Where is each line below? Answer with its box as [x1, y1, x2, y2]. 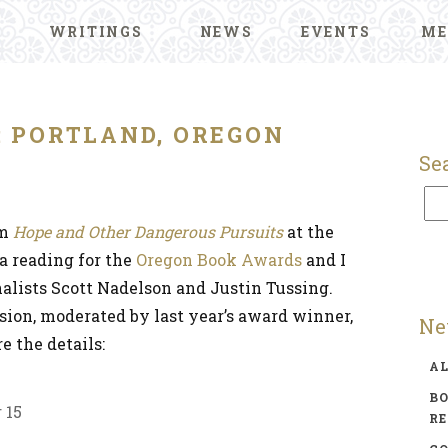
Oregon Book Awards [136, 249, 302, 270]
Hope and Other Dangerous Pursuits [13, 221, 283, 242]
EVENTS [300, 22, 371, 41]
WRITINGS [48, 22, 143, 41]
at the [283, 221, 334, 242]
